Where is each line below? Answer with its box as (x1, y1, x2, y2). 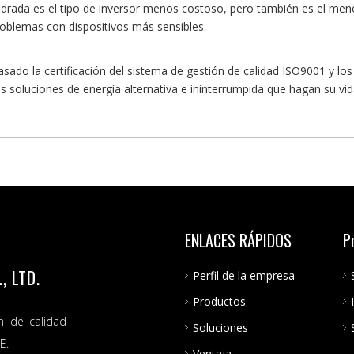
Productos (193, 294, 246, 310)
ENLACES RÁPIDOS (185, 228, 292, 253)
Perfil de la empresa (193, 268, 295, 284)
